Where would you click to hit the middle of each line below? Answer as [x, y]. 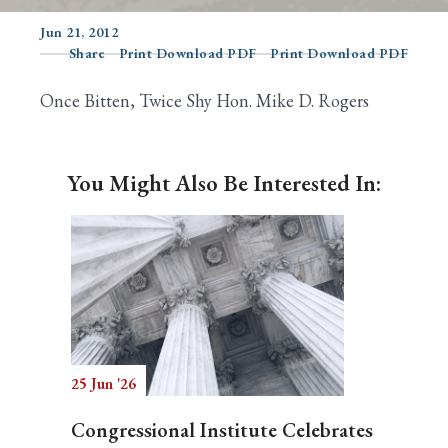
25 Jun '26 [103, 383]
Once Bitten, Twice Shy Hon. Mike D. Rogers [204, 100]
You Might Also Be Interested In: [224, 183]
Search [65, 76]
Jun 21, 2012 [79, 32]
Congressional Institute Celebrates [222, 430]
